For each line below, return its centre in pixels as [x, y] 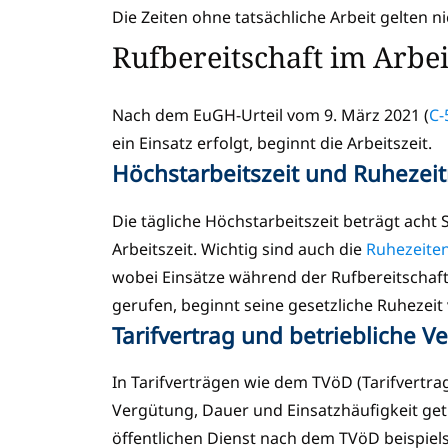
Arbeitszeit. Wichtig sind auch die [239, 248]
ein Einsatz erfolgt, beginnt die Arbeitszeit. [274, 143]
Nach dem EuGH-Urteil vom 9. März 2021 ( [270, 115]
